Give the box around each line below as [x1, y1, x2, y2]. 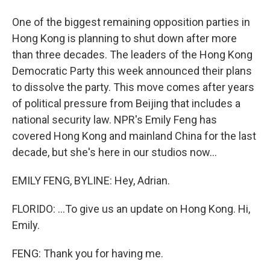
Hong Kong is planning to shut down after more [12, 32, 237, 45]
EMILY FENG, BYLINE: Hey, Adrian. [12, 174, 170, 187]
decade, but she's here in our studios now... [12, 146, 217, 159]
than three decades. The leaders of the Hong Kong [12, 48, 253, 61]
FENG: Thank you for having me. [12, 247, 163, 260]
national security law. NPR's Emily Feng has [12, 113, 217, 126]
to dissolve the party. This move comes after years [12, 81, 254, 93]
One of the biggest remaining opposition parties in [12, 16, 250, 28]
